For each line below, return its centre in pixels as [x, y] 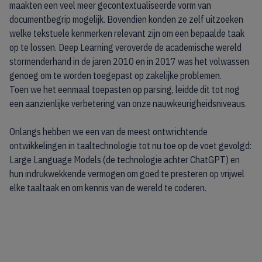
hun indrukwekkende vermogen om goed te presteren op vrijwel [127, 174]
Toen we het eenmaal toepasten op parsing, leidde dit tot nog [125, 89]
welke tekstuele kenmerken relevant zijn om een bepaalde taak [127, 33]
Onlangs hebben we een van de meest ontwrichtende [108, 132]
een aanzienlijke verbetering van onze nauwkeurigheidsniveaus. [128, 104]
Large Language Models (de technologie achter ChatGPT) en [125, 160]
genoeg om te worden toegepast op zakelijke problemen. [116, 75]
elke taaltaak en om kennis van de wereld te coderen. [108, 188]
